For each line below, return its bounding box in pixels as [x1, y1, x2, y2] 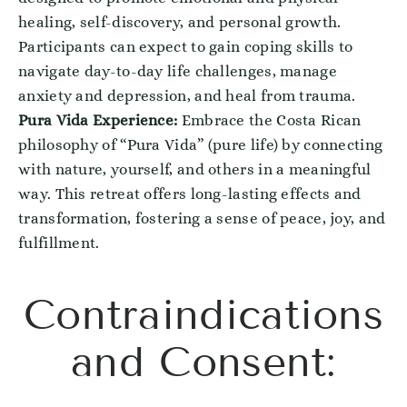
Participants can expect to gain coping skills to [18, 38, 353, 55]
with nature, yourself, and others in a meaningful [18, 161, 372, 178]
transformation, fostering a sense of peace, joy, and [18, 210, 386, 227]
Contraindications [23, 290, 384, 340]
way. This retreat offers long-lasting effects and [18, 185, 362, 203]
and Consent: [71, 337, 336, 387]
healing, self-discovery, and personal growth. [18, 14, 342, 31]
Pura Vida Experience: [18, 112, 178, 129]
